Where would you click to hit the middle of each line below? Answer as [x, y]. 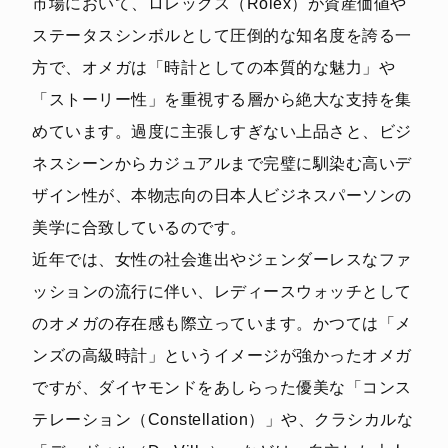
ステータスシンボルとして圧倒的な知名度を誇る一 [222, 35]
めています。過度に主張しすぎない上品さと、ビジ [222, 131]
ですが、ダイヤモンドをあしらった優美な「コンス [222, 387]
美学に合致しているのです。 [139, 227]
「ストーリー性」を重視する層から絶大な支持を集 [222, 99]
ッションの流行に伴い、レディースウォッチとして [222, 291]
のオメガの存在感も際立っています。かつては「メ [222, 323]
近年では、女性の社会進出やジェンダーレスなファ [222, 259]
